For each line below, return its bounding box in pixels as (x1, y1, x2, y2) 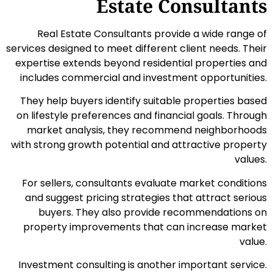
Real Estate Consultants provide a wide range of (37, 26, 267, 41)
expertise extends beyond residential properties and (15, 55, 267, 70)
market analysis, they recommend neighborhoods (27, 123, 267, 138)
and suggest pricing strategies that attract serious (25, 190, 267, 205)
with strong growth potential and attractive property (11, 138, 267, 152)
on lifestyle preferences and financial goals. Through (16, 108, 267, 123)
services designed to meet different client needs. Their (6, 41, 267, 55)
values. (235, 152, 267, 167)
